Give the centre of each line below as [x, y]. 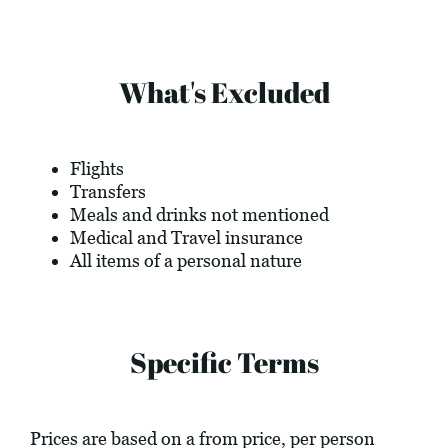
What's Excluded [224, 92]
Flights [97, 169]
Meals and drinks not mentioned [199, 215]
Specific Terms [224, 362]
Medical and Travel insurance [186, 238]
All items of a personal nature [186, 261]
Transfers [108, 192]
